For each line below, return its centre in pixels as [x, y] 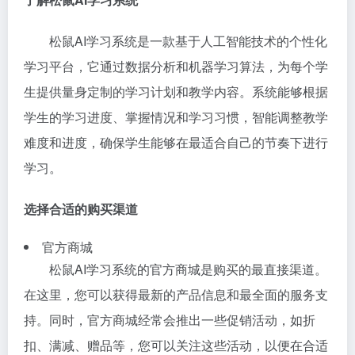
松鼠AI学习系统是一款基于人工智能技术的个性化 [188, 41]
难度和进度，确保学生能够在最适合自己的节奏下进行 [176, 142]
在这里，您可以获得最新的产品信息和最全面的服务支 [176, 294]
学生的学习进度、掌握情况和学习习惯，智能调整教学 [176, 117]
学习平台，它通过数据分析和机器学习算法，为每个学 [176, 66]
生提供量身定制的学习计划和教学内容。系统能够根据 [176, 92]
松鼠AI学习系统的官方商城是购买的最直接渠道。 [188, 269]
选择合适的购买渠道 [81, 209]
